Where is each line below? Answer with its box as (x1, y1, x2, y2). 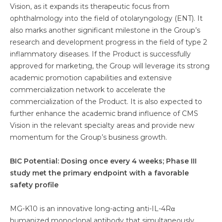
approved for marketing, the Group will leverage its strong (10, 61, 210, 70)
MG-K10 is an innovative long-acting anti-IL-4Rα (10, 204, 175, 213)
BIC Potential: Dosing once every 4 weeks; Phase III (10, 157, 197, 166)
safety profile (10, 180, 58, 189)
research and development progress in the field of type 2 (10, 38, 207, 47)
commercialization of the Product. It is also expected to (10, 97, 202, 106)
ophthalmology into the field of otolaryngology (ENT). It (10, 14, 203, 23)
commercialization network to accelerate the (10, 85, 166, 94)
